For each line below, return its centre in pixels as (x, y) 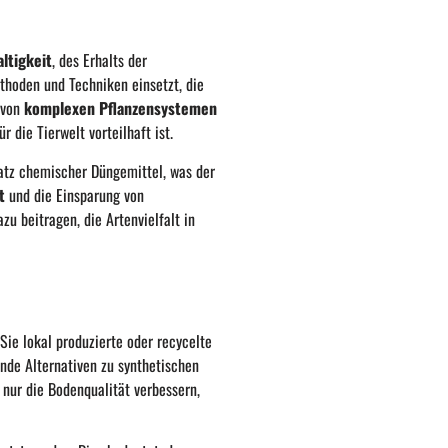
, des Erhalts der (99, 60)
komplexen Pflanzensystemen (120, 108)
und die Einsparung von (74, 194)
